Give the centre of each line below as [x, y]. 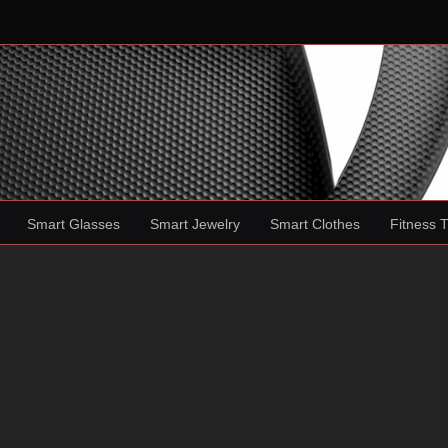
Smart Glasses [73, 224]
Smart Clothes [315, 224]
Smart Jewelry [195, 224]
